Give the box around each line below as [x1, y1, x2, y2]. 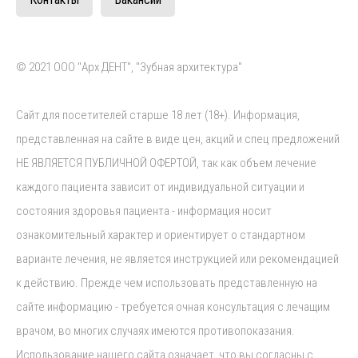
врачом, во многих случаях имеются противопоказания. [16, 324, 295, 338]
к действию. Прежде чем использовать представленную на [16, 276, 317, 290]
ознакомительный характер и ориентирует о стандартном [16, 228, 305, 242]
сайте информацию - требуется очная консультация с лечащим [16, 300, 330, 314]
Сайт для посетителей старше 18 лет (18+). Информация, [16, 108, 300, 122]
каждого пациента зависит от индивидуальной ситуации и [16, 180, 304, 194]
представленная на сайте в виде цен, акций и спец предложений [16, 132, 340, 146]
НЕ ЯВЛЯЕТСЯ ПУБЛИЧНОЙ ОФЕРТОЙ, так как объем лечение [16, 156, 316, 170]
